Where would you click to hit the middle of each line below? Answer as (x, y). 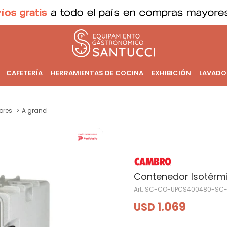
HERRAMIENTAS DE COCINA (97, 73)
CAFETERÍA (24, 73)
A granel (35, 111)
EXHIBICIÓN (171, 73)
